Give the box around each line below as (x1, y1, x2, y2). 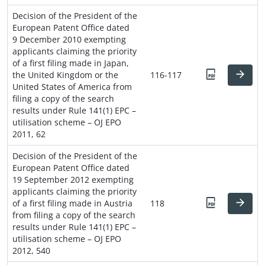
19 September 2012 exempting (12, 173, 134, 185)
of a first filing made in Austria (12, 197, 132, 209)
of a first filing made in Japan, (12, 57, 129, 69)
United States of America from (12, 80, 132, 92)
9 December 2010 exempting (12, 33, 126, 45)
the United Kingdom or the (12, 69, 118, 80)
